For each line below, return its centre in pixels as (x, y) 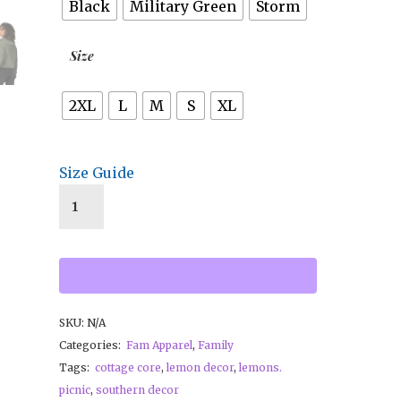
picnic (75, 390)
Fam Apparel (159, 346)
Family (216, 346)
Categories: (91, 346)
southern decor (137, 390)
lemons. (260, 368)
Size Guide (97, 173)
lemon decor (200, 368)
